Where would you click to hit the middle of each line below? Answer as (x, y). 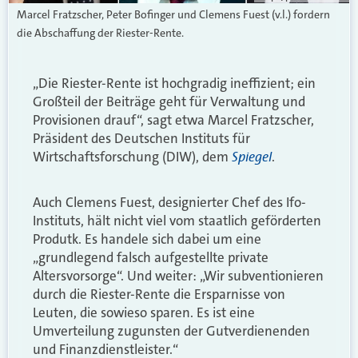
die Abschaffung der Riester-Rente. (100, 32)
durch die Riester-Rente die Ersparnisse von (159, 294)
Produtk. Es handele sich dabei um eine (147, 239)
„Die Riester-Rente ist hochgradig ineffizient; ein (174, 83)
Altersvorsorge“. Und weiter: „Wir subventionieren (178, 276)
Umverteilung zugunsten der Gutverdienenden (171, 331)
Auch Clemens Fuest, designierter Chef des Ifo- (169, 203)
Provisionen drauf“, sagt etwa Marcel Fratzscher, (173, 119)
